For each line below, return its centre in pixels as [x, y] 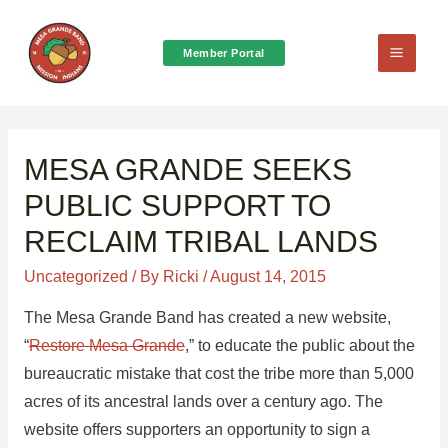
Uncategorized [75, 277]
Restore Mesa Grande [106, 345]
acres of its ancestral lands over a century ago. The [203, 401]
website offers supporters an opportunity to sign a [196, 429]
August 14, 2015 [267, 277]
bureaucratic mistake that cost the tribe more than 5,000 [218, 373]
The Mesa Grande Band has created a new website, [207, 317]
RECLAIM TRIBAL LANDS [200, 242]
